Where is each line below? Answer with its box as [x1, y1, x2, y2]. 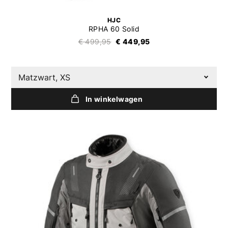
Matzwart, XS [18, 72, 71, 82]
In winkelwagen [85, 95, 143, 103]
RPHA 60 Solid [88, 24, 140, 34]
